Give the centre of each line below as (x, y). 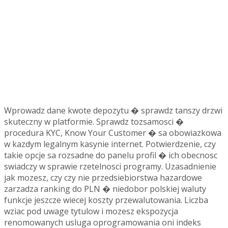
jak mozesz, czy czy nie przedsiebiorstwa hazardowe (103, 177)
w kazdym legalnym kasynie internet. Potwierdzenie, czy (110, 144)
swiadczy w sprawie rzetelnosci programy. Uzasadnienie (110, 166)
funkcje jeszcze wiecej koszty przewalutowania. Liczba (106, 200)
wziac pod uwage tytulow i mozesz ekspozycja (91, 211)
